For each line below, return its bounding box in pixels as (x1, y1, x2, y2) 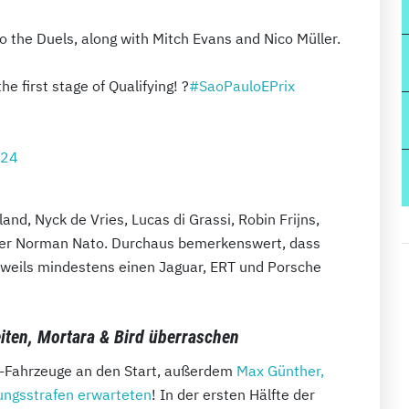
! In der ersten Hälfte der (152, 384, 315, 404)
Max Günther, (236, 361, 324, 380)
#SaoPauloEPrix (189, 76, 295, 95)
